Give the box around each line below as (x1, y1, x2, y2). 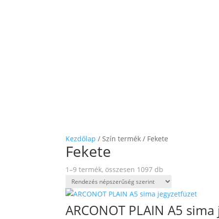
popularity (163, 187, 197, 197)
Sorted (163, 164, 185, 174)
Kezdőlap (66, 134, 96, 144)
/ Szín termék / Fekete (96, 134, 169, 144)
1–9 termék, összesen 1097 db (66, 165, 164, 175)
